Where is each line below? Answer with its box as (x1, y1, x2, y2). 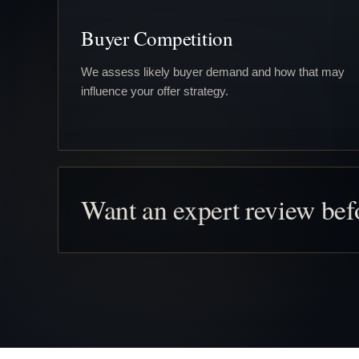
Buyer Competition (81, 24, 233, 51)
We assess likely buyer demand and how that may (81, 64, 345, 79)
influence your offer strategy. (81, 83, 228, 98)
